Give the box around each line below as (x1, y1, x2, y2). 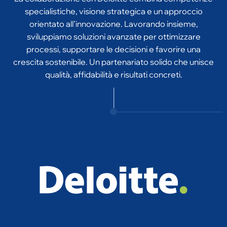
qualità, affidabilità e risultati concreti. (45, 54, 182, 64)
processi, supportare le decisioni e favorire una (26, 28, 201, 39)
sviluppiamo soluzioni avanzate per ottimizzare (26, 16, 201, 26)
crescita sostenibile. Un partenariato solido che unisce (13, 41, 214, 51)
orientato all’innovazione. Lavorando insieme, (29, 3, 198, 13)
